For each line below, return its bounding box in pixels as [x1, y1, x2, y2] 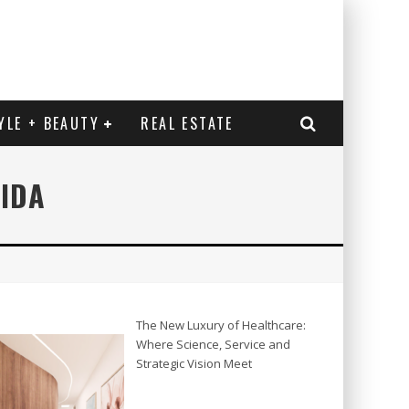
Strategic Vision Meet [136, 354, 252, 372]
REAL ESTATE [141, 111, 234, 134]
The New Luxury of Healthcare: [136, 316, 306, 333]
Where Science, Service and [136, 335, 290, 352]
